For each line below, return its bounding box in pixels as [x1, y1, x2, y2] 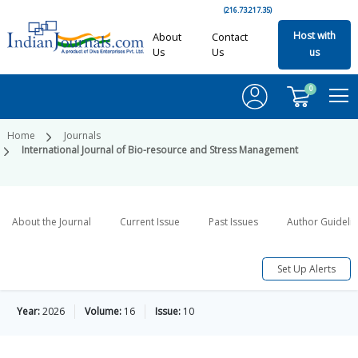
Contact [211, 30, 248, 44]
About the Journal [12, 215, 91, 229]
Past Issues [209, 215, 258, 229]
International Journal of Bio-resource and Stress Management [22, 143, 298, 157]
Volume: [85, 304, 121, 319]
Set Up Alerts [277, 261, 336, 276]
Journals [64, 129, 101, 143]
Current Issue [120, 215, 180, 229]
